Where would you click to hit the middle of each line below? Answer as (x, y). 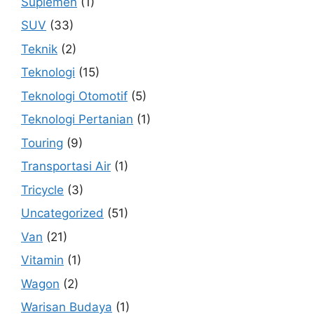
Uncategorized (62, 213)
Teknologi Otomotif (74, 96)
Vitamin (42, 260)
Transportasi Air (66, 166)
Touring (42, 143)
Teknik (39, 49)
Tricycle (42, 190)
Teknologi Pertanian (77, 120)
